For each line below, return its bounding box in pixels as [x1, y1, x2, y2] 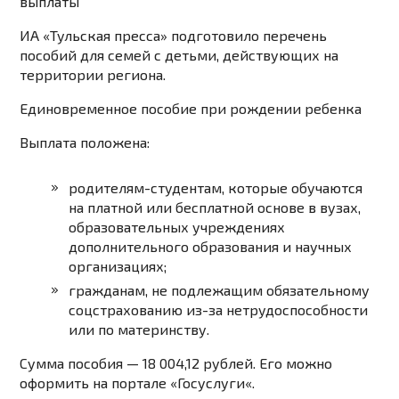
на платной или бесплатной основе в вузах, [69, 199, 362, 216]
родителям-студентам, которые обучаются [69, 179, 363, 197]
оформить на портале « [20, 374, 178, 392]
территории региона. [20, 66, 167, 84]
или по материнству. [69, 321, 210, 338]
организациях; [69, 257, 167, 275]
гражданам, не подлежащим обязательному [69, 281, 370, 299]
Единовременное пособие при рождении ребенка [20, 100, 362, 118]
